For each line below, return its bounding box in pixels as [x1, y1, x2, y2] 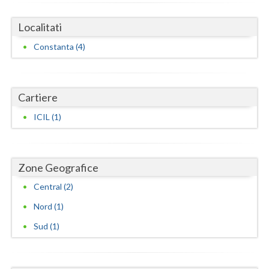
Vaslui [12, 11, 36, 22]
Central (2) [34, 181, 73, 192]
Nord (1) [34, 201, 64, 212]
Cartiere [18, 90, 58, 104]
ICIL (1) [34, 111, 61, 122]
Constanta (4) [34, 41, 85, 52]
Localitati [18, 20, 62, 34]
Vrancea [12, 35, 44, 46]
